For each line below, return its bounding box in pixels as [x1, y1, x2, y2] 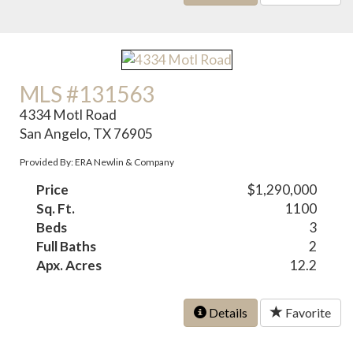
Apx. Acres [36, 257, 102, 274]
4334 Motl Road [20, 106, 117, 124]
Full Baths [36, 238, 97, 255]
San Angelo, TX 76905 [20, 125, 154, 143]
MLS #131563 [20, 80, 155, 108]
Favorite [283, 305, 331, 321]
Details [206, 305, 247, 321]
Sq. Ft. [36, 200, 76, 217]
